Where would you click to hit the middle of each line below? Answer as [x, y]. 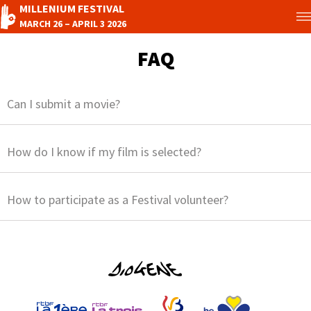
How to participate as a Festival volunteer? [118, 200]
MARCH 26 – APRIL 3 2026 [73, 24]
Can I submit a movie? [64, 104]
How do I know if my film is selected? [104, 152]
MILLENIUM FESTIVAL [72, 8]
